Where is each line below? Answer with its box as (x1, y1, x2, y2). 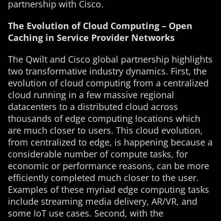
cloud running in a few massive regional (8, 89, 174, 101)
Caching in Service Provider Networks (8, 32, 175, 43)
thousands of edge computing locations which (8, 112, 200, 124)
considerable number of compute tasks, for (8, 148, 188, 160)
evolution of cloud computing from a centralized (8, 77, 209, 89)
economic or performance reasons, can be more (8, 160, 209, 172)
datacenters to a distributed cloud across (8, 101, 178, 112)
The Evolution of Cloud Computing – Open (8, 20, 192, 32)
